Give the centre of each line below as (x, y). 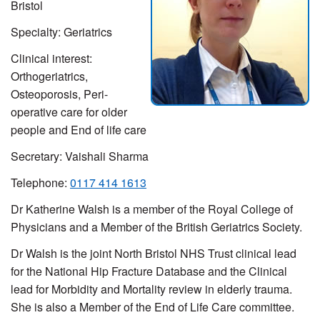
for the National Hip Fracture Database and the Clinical (149, 271)
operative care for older (69, 111)
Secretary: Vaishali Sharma (80, 156)
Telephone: (40, 182)
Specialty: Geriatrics (61, 31)
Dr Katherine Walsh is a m (76, 209)
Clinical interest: (51, 58)
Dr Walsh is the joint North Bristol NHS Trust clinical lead (154, 253)
